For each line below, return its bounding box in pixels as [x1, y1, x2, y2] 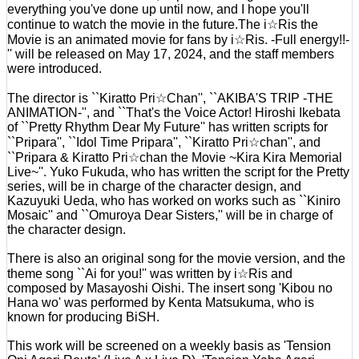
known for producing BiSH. [7, 309, 159, 324]
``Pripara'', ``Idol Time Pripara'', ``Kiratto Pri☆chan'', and [7, 135, 321, 149]
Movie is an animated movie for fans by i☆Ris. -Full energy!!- [7, 32, 349, 46]
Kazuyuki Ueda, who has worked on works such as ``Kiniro [7, 193, 341, 208]
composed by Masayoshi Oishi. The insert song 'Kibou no [7, 280, 333, 295]
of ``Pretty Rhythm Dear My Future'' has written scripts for [7, 119, 328, 134]
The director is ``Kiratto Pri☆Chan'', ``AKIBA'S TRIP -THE [7, 91, 333, 105]
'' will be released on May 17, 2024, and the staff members [7, 46, 334, 61]
